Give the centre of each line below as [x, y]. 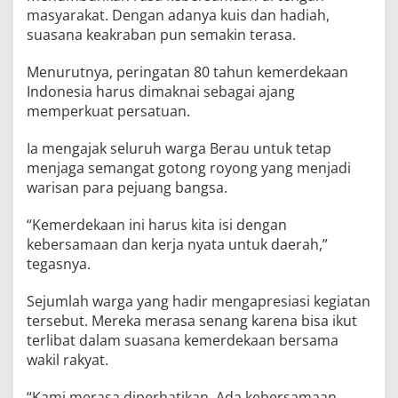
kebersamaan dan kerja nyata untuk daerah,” [177, 244]
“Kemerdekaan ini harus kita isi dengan [157, 224]
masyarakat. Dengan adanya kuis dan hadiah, [178, 15]
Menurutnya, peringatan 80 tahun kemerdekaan [187, 72]
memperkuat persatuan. [108, 111]
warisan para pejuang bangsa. [127, 187]
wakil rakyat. [68, 359]
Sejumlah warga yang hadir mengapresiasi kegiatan [199, 301]
